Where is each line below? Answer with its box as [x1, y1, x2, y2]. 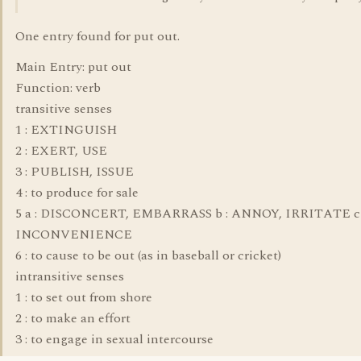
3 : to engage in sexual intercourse [15, 330, 214, 349]
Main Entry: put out [15, 57, 131, 77]
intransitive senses [15, 267, 124, 286]
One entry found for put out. [15, 27, 180, 46]
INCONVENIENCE [15, 225, 132, 244]
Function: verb [15, 78, 101, 98]
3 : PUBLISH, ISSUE [15, 162, 134, 181]
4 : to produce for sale [15, 183, 139, 202]
